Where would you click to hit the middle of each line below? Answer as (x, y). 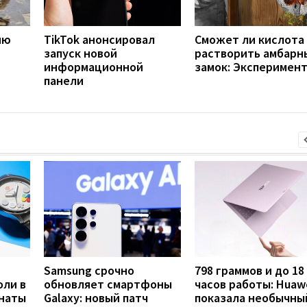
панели (64, 80)
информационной (94, 66)
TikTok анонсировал (99, 39)
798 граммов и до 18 (249, 270)
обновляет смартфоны (108, 284)
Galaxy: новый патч (96, 297)
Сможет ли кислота (249, 39)
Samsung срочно (89, 270)
